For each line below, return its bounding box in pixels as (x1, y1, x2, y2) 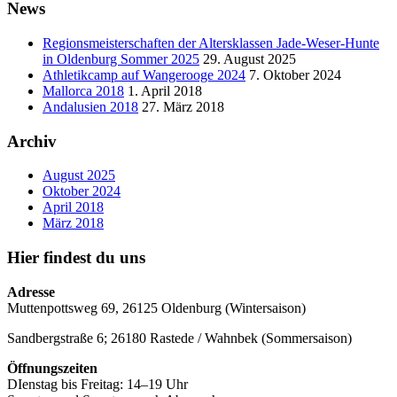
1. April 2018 (128, 82, 202, 98)
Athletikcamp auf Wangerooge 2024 (43, 66, 245, 82)
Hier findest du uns (7, 248, 145, 268)
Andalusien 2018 (43, 98, 138, 114)
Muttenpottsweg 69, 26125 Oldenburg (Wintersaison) (7, 300, 306, 315)
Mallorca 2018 (43, 82, 124, 98)
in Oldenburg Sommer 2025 (43, 51, 199, 66)
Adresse (7, 284, 55, 300)
